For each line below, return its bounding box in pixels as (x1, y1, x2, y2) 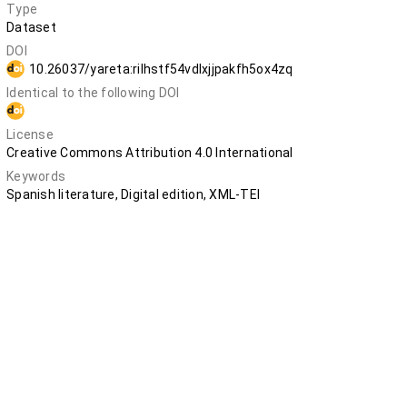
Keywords (6, 169, 65, 184)
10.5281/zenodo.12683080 (29, 104, 191, 118)
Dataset (6, 20, 56, 35)
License (6, 127, 54, 142)
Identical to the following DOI (6, 85, 180, 100)
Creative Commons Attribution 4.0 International (6, 145, 293, 160)
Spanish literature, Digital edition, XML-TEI (6, 187, 260, 202)
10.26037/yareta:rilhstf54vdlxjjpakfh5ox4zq (29, 62, 293, 76)
